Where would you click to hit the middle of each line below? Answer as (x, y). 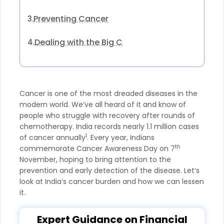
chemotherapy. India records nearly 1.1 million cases (109, 126)
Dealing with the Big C (78, 42)
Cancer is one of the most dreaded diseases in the (108, 93)
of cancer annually (52, 137)
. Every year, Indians (121, 137)
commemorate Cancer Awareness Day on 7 (97, 148)
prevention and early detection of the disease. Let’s (109, 170)
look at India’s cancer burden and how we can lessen (112, 181)
